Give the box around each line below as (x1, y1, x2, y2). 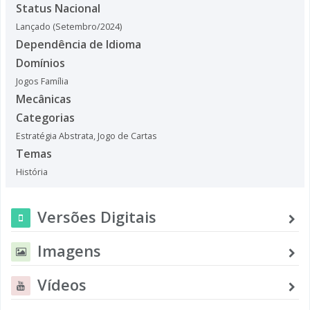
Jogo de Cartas (98, 129, 157, 142)
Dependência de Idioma (16, 36, 141, 52)
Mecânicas (16, 91, 71, 107)
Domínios (16, 55, 65, 71)
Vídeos (37, 273, 86, 295)
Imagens (37, 239, 101, 261)
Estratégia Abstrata (16, 129, 93, 142)
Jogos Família (16, 75, 69, 87)
